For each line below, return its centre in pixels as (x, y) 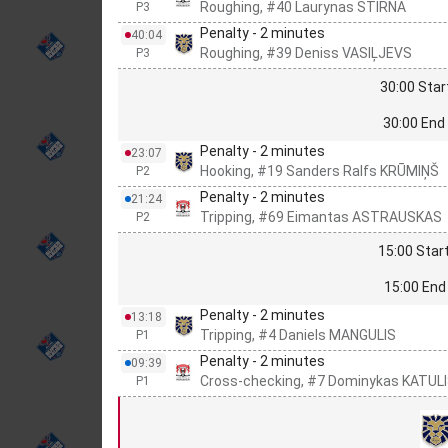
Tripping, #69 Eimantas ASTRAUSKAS (321, 217)
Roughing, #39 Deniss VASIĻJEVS (306, 53)
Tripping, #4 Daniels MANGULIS (298, 335)
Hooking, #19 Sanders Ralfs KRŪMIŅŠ (319, 171)
